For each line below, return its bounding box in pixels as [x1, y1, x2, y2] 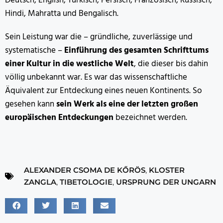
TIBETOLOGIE [60, 177, 112, 187]
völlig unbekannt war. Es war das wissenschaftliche [5, 70, 187, 84]
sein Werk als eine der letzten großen [56, 97, 198, 111]
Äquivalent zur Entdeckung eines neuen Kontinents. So [5, 84, 202, 98]
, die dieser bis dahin [134, 57, 208, 71]
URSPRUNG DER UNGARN [116, 177, 216, 187]
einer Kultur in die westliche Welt [5, 57, 134, 71]
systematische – [5, 43, 64, 57]
